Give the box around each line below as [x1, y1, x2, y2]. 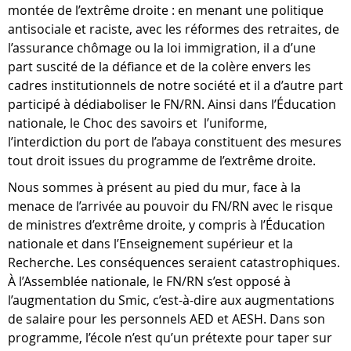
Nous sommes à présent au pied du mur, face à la [8, 179, 301, 196]
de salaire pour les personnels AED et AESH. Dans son [8, 310, 325, 327]
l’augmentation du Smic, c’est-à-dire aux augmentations [8, 291, 335, 309]
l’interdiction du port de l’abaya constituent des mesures [8, 133, 342, 150]
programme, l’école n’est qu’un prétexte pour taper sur [8, 329, 332, 346]
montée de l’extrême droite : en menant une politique [8, 2, 324, 19]
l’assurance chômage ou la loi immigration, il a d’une [8, 39, 316, 56]
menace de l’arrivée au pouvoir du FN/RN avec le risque [8, 197, 333, 215]
